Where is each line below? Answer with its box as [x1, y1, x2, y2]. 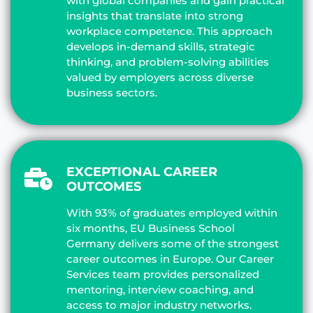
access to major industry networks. [66, 298, 252, 312]
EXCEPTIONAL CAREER [66, 163, 217, 180]
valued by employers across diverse [66, 70, 254, 84]
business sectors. [66, 85, 157, 99]
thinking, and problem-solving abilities [66, 54, 269, 68]
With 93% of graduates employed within [66, 205, 277, 219]
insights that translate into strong [66, 8, 243, 22]
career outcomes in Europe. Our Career [66, 252, 274, 265]
